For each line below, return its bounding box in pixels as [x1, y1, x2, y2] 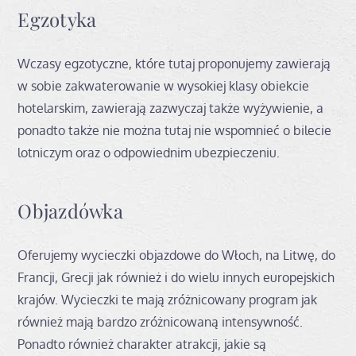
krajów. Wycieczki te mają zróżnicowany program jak [17, 291, 318, 308]
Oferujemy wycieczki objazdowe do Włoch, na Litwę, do [17, 246, 336, 263]
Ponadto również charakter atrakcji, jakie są [17, 335, 267, 352]
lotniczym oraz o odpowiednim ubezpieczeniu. [17, 144, 281, 161]
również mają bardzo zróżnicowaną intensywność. [17, 313, 304, 330]
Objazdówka [17, 197, 123, 223]
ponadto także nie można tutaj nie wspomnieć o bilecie [17, 122, 332, 138]
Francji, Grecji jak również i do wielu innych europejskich [17, 269, 335, 285]
